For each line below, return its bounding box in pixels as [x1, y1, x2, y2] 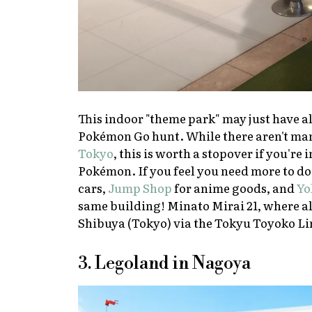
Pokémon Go [78, 126, 150, 144]
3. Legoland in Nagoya [78, 252, 251, 274]
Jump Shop [108, 178, 172, 196]
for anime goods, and [172, 178, 297, 196]
